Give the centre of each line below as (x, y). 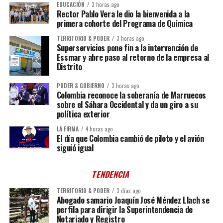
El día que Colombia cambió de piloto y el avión (130, 138)
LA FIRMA (67, 129)
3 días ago (128, 190)
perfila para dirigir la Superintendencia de (124, 209)
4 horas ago (99, 129)
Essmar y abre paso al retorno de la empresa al (133, 57)
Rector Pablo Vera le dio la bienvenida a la (123, 14)
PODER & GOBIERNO (80, 85)
